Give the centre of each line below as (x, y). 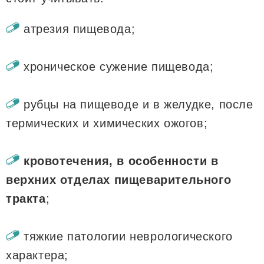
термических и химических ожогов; (107, 123)
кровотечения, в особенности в (121, 161)
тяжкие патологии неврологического (128, 236)
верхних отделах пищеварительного (119, 179)
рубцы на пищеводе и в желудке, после (138, 104)
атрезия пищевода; (80, 29)
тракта (26, 198)
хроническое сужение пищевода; (119, 66)
